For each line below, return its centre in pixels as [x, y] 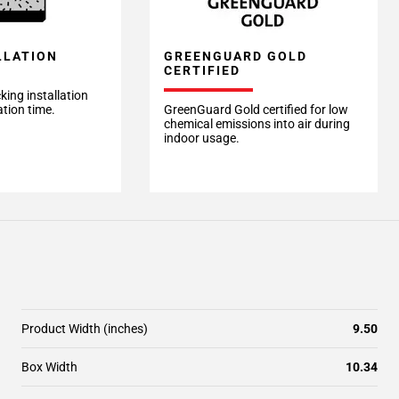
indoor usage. [202, 138]
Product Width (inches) [85, 329]
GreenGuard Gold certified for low [256, 110]
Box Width [49, 367]
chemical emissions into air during [257, 124]
